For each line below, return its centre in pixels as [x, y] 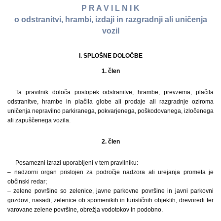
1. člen [110, 71]
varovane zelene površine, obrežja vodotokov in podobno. [85, 209]
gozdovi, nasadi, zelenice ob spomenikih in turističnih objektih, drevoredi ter [110, 200]
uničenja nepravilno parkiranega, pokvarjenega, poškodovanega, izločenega [110, 111]
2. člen [110, 141]
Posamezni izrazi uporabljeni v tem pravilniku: [77, 163]
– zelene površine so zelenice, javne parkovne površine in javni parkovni [110, 191]
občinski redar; [27, 181]
